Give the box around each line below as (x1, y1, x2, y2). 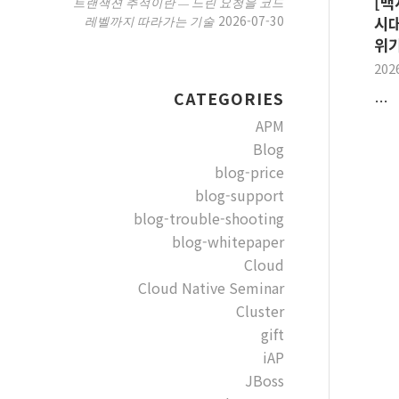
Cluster (235, 300, 284, 322)
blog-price (214, 161, 284, 183)
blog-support (194, 184, 284, 206)
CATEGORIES (173, 87, 284, 110)
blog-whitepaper (171, 231, 284, 252)
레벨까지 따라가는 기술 (84, 12, 215, 29)
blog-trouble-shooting (133, 208, 284, 229)
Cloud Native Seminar (137, 277, 284, 298)
